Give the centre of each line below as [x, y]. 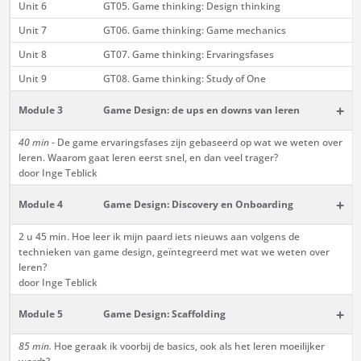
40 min [33, 143]
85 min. [36, 346]
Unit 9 [32, 79]
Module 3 [40, 110]
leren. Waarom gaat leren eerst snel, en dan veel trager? [148, 158]
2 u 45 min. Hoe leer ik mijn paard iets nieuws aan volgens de [159, 237]
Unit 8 [32, 55]
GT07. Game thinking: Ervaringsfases [188, 55]
